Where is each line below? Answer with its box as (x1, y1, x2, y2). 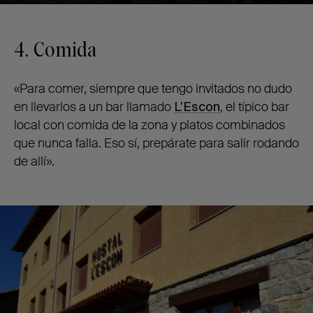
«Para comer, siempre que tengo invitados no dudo (14, 80, 292, 97)
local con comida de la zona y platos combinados (14, 116, 285, 133)
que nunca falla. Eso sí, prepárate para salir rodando (14, 134, 299, 152)
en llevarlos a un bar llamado (14, 98, 174, 115)
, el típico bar (220, 98, 289, 115)
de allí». (14, 152, 54, 170)
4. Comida (14, 39, 96, 61)
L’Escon (174, 98, 220, 115)
